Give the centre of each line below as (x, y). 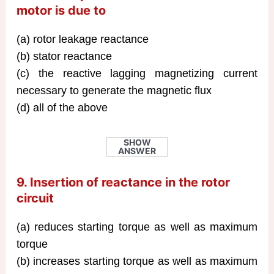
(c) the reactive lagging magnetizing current (137, 74)
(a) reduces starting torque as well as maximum (137, 227)
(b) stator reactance (64, 57)
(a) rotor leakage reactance (82, 39)
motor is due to (61, 11)
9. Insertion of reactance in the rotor (123, 182)
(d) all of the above (62, 108)
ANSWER (137, 150)
